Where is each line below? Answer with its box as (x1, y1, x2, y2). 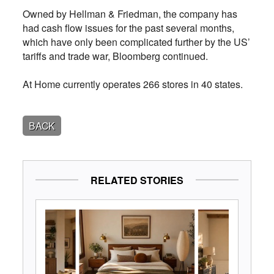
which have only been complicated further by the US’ (22, 34, 250, 49)
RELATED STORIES (91, 172, 183, 187)
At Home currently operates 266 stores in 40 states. (22, 76, 243, 91)
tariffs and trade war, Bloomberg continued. (22, 48, 210, 63)
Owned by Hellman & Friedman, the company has (22, 6, 237, 21)
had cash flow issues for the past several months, (22, 20, 234, 35)
